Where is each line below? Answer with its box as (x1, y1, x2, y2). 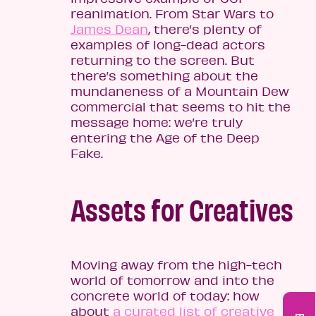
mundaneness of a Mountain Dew (71, 83, 289, 99)
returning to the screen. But (71, 52, 255, 68)
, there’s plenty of (148, 21, 262, 37)
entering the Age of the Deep (71, 130, 260, 146)
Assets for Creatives (71, 190, 293, 229)
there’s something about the (71, 68, 258, 84)
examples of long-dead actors (71, 37, 265, 53)
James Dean (71, 21, 148, 37)
